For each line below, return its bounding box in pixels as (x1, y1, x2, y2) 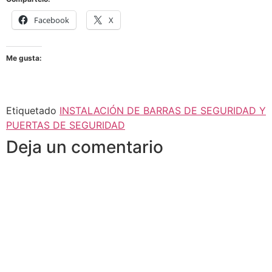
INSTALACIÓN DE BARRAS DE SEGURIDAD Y (59, 104, 266, 117)
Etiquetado (6, 104, 59, 117)
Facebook (34, 14, 69, 25)
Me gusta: (6, 53, 42, 63)
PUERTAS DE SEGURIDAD (6, 118, 125, 131)
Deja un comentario (6, 136, 163, 157)
